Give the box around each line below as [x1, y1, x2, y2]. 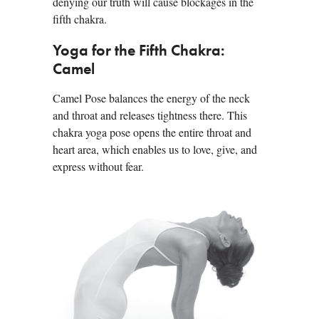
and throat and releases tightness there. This [53, 108, 247, 123]
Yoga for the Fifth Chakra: [53, 43, 225, 60]
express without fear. [53, 159, 144, 174]
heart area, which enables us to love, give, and [53, 142, 257, 157]
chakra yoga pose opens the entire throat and [53, 125, 251, 140]
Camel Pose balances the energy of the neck [53, 90, 250, 106]
